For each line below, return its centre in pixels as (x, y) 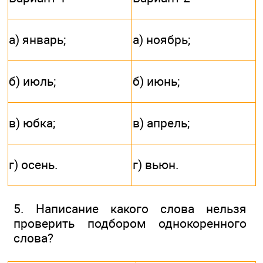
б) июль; (32, 82)
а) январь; (37, 40)
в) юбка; (32, 123)
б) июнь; (156, 82)
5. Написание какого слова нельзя (130, 209)
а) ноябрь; (161, 40)
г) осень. (33, 165)
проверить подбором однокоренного (130, 224)
